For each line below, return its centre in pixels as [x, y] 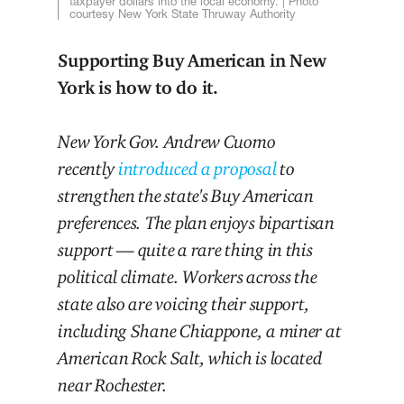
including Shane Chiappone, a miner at [200, 331]
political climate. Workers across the [188, 276]
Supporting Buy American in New [192, 60]
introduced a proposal [197, 168]
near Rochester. [113, 385]
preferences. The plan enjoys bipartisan [196, 222]
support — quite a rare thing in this [185, 249]
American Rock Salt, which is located [190, 358]
